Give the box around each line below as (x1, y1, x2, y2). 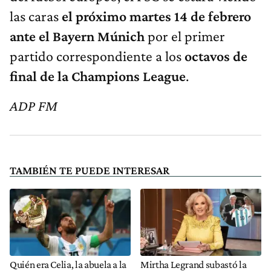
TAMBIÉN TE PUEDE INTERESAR (10, 163, 169, 177)
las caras (10, 7, 62, 24)
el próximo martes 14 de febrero (62, 7, 251, 24)
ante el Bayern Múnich (10, 27, 148, 44)
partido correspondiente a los (10, 47, 184, 64)
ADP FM (10, 97, 57, 114)
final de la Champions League (10, 67, 186, 84)
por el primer (148, 27, 225, 44)
